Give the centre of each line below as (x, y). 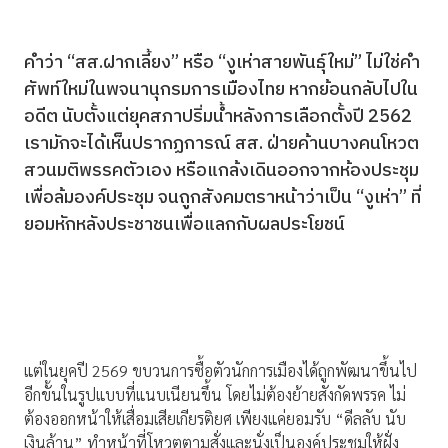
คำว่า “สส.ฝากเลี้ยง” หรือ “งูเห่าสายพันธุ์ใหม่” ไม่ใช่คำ (222, 63)
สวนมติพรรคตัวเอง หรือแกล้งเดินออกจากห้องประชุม (221, 171)
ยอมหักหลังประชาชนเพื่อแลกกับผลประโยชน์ (184, 225)
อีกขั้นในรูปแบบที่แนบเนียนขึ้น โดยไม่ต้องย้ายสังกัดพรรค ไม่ (215, 395)
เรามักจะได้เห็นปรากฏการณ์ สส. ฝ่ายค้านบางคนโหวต (221, 144)
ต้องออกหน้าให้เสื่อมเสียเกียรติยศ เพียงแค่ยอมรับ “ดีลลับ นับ (215, 419)
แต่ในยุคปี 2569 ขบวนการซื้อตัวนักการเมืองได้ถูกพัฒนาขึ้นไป (220, 371)
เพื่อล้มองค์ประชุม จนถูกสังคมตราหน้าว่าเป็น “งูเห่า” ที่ (222, 198)
